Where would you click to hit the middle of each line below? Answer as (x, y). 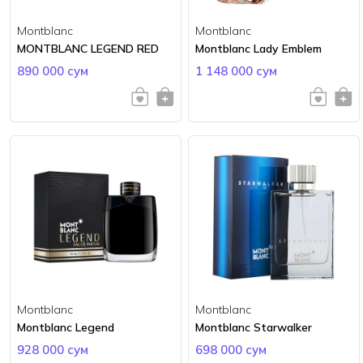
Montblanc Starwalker (254, 327)
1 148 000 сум (236, 70)
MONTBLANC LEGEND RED (88, 48)
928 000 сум (53, 349)
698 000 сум (231, 349)
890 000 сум (53, 70)
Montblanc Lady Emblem (258, 48)
